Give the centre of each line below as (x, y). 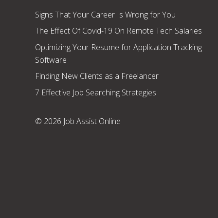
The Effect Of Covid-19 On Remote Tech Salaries (118, 31)
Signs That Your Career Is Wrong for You (105, 14)
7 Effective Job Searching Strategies (96, 92)
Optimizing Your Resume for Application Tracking (118, 47)
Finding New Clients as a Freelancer (97, 76)
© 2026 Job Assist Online (78, 121)
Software (51, 60)
